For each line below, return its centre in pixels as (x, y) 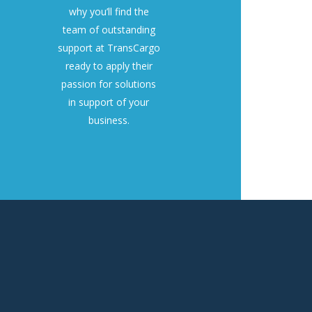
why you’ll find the (109, 12)
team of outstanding (109, 30)
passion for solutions (109, 84)
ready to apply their (109, 66)
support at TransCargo (109, 48)
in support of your (109, 102)
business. (109, 120)
